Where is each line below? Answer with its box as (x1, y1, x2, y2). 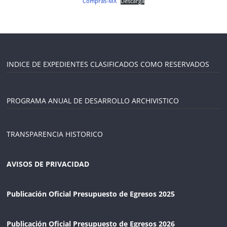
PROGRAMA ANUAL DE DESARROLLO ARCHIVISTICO (7, 96, 179, 106)
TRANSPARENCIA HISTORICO (7, 129, 103, 139)
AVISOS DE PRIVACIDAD (7, 159, 90, 169)
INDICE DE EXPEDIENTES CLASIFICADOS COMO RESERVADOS (7, 59, 210, 69)
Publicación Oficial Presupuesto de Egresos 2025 (7, 189, 175, 199)
